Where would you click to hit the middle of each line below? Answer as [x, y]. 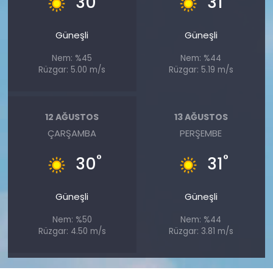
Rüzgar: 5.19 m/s [201, 70]
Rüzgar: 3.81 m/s [201, 232]
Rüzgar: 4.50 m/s [72, 232]
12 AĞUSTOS [72, 117]
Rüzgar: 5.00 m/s [72, 70]
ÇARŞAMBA [72, 133]
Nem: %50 [72, 220]
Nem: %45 [72, 58]
